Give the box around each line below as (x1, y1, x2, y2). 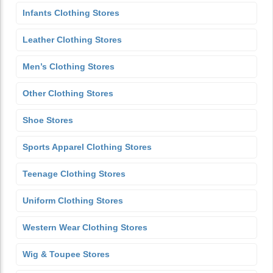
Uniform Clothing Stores (23, 196, 123, 205)
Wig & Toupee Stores (23, 249, 110, 259)
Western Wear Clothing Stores (23, 222, 147, 232)
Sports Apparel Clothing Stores (23, 142, 152, 152)
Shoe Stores (23, 115, 73, 125)
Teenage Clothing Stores (23, 169, 126, 179)
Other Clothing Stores (23, 88, 113, 98)
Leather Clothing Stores (23, 35, 122, 44)
